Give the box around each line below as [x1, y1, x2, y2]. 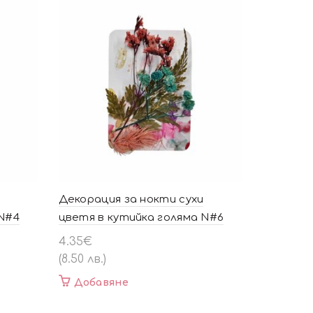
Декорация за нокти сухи [58, 194, 204, 205]
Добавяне [73, 277, 129, 288]
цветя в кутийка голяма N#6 [58, 212, 224, 224]
